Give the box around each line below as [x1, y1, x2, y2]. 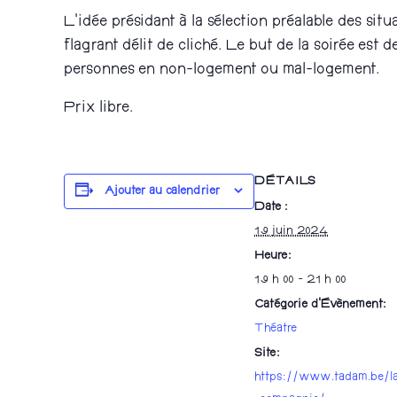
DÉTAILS [254, 177, 316, 187]
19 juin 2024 [254, 227, 328, 237]
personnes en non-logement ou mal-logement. [64, 65, 379, 77]
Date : [254, 203, 288, 213]
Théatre [254, 324, 297, 334]
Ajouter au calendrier [105, 187, 220, 197]
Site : [254, 349, 280, 359]
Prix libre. [64, 103, 133, 115]
